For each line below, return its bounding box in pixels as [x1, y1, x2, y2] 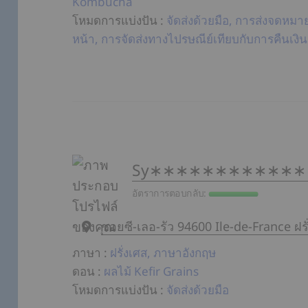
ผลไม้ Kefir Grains [104, 263, 199, 280]
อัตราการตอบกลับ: [132, 186, 209, 199]
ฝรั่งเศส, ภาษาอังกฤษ [110, 245, 217, 261]
